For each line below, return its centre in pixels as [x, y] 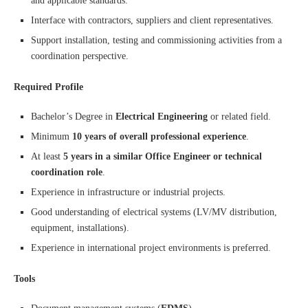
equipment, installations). [80, 228]
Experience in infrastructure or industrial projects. [128, 192]
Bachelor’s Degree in [73, 117]
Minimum [52, 136]
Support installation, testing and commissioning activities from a [156, 40]
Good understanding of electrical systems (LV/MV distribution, [154, 212]
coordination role [67, 172]
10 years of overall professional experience [159, 136]
